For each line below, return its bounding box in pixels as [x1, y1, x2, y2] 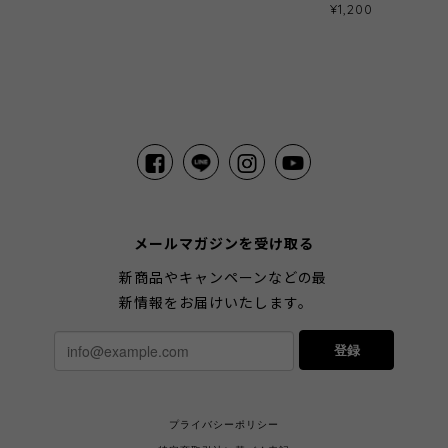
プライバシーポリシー [169, 418, 279, 432]
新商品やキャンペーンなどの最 [119, 268, 328, 289]
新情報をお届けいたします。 [119, 293, 313, 314]
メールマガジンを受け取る [134, 234, 314, 255]
